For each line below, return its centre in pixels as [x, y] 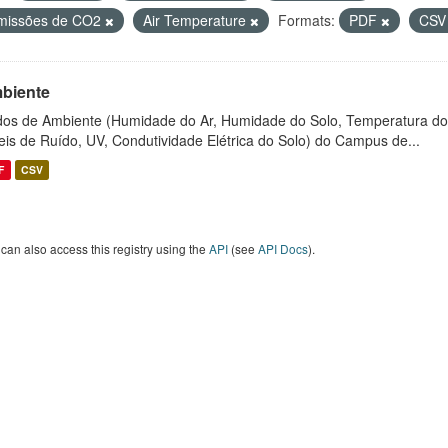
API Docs [283, 248]
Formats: [306, 20]
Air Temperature [196, 20]
